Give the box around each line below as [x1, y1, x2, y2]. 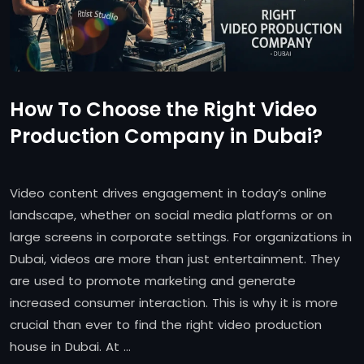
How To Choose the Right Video [10, 96, 317, 123]
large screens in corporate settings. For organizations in [10, 228, 352, 246]
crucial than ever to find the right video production [10, 316, 322, 334]
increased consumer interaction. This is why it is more [10, 294, 338, 312]
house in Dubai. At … [10, 338, 131, 356]
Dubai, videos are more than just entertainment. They [10, 250, 340, 268]
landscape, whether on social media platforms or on [10, 206, 332, 224]
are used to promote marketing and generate [10, 272, 296, 290]
